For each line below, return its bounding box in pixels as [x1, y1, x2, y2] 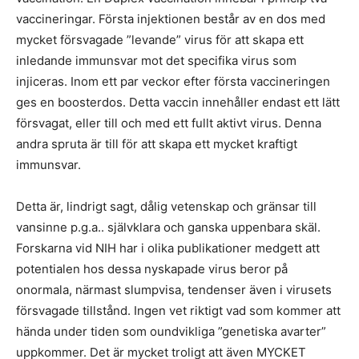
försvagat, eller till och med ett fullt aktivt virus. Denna [16, 115, 321, 131]
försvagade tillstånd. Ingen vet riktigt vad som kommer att [16, 303, 341, 318]
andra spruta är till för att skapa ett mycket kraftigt [16, 136, 297, 151]
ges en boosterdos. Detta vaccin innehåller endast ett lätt [16, 95, 340, 110]
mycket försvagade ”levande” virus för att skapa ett [16, 32, 304, 47]
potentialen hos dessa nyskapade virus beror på [16, 261, 288, 276]
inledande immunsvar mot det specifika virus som [16, 53, 296, 68]
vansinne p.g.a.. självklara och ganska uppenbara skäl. [16, 220, 321, 235]
